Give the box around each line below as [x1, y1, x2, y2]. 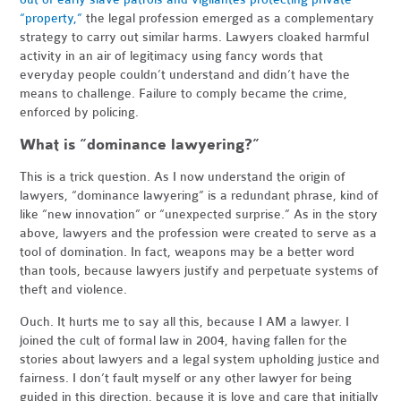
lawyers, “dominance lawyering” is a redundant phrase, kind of [20, 188, 380, 204]
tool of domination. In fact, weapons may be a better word [20, 244, 355, 260]
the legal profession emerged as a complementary [82, 11, 375, 27]
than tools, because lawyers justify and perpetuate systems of [20, 263, 380, 279]
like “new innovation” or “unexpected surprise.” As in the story [20, 207, 379, 223]
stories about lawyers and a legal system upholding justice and [20, 352, 380, 368]
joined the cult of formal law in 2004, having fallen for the [20, 333, 348, 349]
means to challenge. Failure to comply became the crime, [20, 86, 348, 102]
